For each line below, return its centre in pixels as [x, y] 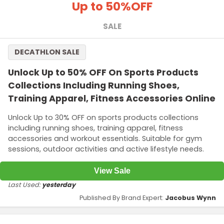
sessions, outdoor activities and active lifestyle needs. [106, 149]
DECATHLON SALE [47, 52]
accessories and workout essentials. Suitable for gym [105, 138]
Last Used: [25, 184]
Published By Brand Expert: [122, 197]
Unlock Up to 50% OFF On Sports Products [103, 73]
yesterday [59, 184]
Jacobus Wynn [190, 197]
